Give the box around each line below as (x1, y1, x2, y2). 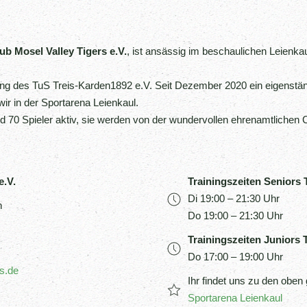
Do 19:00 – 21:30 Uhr (188, 209, 283, 221)
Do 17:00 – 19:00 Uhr (188, 250, 283, 262)
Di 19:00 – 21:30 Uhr (188, 192, 280, 204)
